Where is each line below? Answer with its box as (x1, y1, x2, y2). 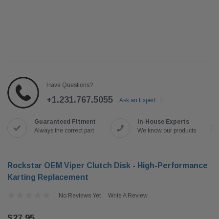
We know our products (137, 127, 196, 134)
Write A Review (108, 192, 148, 199)
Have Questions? (46, 82, 93, 88)
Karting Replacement (7, 173, 88, 181)
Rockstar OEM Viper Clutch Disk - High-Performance (7, 161, 208, 170)
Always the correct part (34, 127, 94, 134)
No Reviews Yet (58, 192, 101, 199)
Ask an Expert (119, 97, 157, 104)
